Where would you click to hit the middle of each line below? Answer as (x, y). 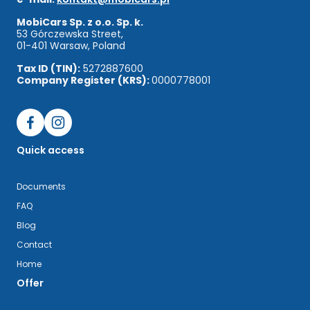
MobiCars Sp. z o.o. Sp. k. (80, 22)
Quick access (51, 150)
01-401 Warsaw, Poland (71, 45)
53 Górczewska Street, (70, 34)
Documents (41, 186)
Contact (34, 244)
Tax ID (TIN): (48, 68)
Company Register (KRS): (84, 80)
